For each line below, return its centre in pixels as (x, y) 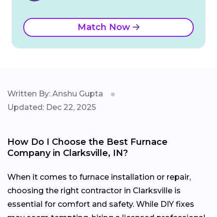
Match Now (105, 27)
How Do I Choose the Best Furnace (87, 142)
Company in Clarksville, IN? (68, 153)
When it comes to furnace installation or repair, (99, 177)
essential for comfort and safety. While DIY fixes (101, 204)
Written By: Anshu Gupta (55, 94)
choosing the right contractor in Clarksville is (94, 191)
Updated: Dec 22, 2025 (52, 108)
